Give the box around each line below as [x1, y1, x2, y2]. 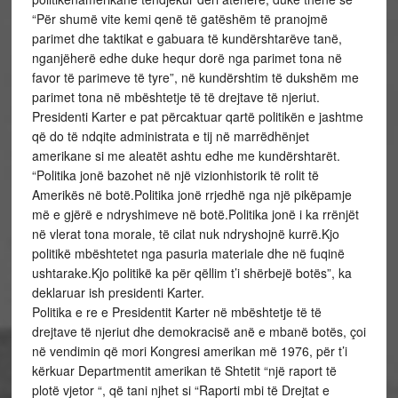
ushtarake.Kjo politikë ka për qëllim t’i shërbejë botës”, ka [31, 264, 352, 282]
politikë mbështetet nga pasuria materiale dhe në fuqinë [31, 244, 345, 262]
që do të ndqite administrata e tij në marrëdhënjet [31, 127, 309, 145]
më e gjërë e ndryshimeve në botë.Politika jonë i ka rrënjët [31, 205, 359, 223]
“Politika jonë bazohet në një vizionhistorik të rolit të [31, 166, 319, 184]
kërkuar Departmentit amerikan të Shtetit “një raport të [31, 362, 337, 379]
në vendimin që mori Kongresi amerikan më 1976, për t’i [31, 342, 347, 360]
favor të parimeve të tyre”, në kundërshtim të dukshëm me [31, 68, 359, 86]
